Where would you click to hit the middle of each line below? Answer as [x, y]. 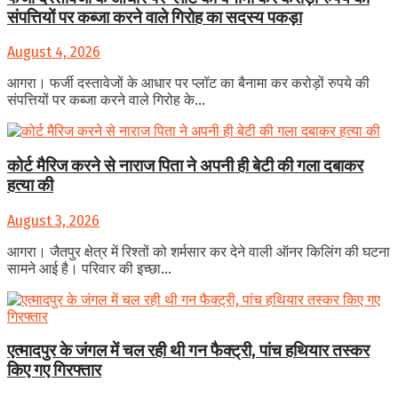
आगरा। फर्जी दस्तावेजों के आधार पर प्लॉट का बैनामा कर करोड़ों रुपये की [188, 84]
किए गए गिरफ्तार [54, 371]
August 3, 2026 [53, 220]
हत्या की [30, 186]
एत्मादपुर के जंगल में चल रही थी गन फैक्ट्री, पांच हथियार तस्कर [188, 351]
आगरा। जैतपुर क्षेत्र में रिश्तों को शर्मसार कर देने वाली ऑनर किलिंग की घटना [199, 251]
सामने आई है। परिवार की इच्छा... [89, 268]
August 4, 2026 [54, 52]
